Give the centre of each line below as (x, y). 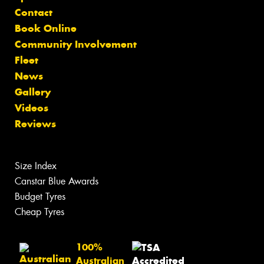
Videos (32, 108)
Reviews (35, 124)
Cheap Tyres (39, 212)
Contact (34, 13)
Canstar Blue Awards (57, 181)
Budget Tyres (40, 197)
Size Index (36, 166)
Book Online (46, 29)
